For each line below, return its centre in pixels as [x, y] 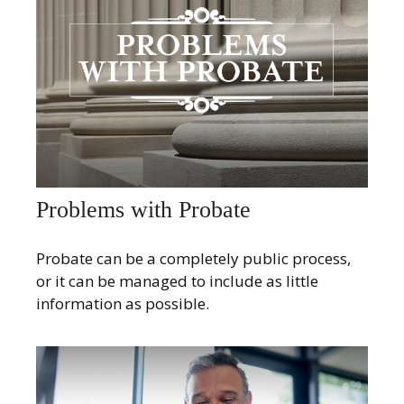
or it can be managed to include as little [177, 280]
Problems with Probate [143, 210]
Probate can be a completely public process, [193, 258]
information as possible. [123, 303]
